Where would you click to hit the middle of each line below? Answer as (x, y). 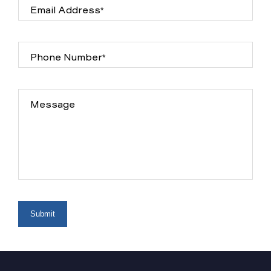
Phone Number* (68, 57)
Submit (43, 214)
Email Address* (67, 10)
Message (53, 105)
